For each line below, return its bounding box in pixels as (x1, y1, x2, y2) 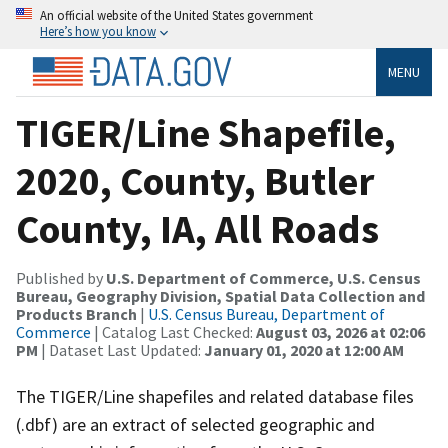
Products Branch (16, 303, 137, 324)
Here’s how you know (40, 23, 156, 39)
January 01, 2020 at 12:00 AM (204, 339, 404, 360)
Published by (16, 267, 106, 288)
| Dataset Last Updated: (38, 339, 204, 360)
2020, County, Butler (16, 155, 374, 206)
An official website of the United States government (40, 7, 313, 23)
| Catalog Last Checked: (91, 321, 256, 342)
